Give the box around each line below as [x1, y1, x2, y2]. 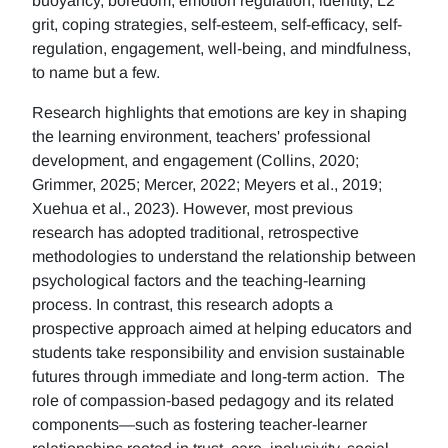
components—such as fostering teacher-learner [32, 416, 367, 433]
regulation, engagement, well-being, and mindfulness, [32, 40, 411, 57]
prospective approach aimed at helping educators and [32, 320, 412, 337]
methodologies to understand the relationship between [32, 248, 416, 265]
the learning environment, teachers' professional [32, 128, 371, 145]
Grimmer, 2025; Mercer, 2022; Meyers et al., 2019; [32, 176, 382, 193]
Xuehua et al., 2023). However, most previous [32, 200, 353, 217]
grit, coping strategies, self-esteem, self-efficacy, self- [32, 16, 402, 33]
